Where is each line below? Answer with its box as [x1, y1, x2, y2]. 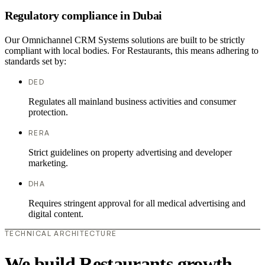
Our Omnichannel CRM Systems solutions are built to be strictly [5, 35, 245, 46]
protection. [28, 107, 68, 118]
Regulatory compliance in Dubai [5, 8, 162, 22]
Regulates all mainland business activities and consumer [28, 96, 236, 107]
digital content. [28, 209, 83, 219]
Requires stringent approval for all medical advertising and [28, 198, 245, 209]
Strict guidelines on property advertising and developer [28, 147, 232, 158]
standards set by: [5, 56, 66, 67]
